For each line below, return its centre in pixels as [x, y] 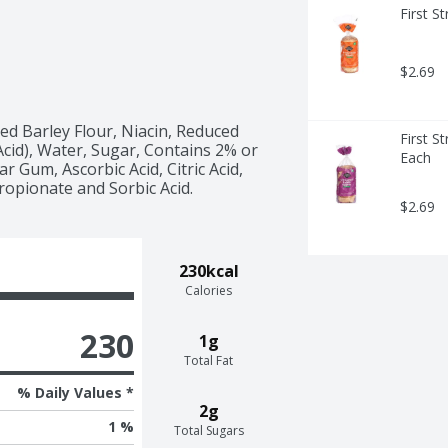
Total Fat [209, 360]
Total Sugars [208, 430]
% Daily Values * [75, 392]
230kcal [208, 270]
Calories [209, 290]
